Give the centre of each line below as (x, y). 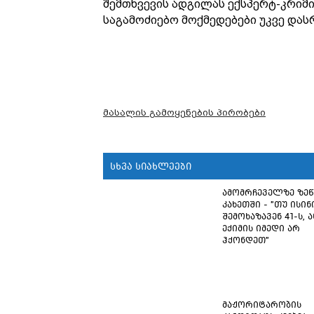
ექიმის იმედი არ (261, 228)
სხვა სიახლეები (151, 166)
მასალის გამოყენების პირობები (184, 112)
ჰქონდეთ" (246, 240)
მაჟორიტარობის (262, 305)
